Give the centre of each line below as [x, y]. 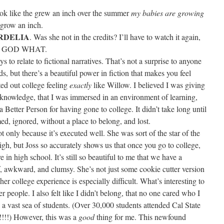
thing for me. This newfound [140, 217]
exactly [80, 85]
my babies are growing [167, 13]
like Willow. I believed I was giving [148, 85]
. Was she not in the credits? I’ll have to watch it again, [115, 37]
